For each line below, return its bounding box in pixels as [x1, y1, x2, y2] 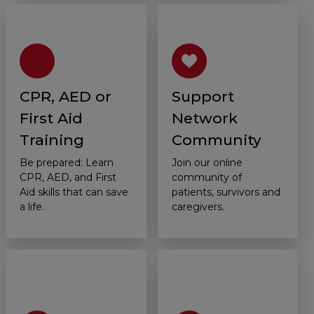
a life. [20, 200, 44, 214]
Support [171, 88, 234, 106]
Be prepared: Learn [20, 156, 114, 170]
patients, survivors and [171, 186, 280, 199]
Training [20, 131, 84, 149]
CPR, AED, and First [20, 171, 116, 184]
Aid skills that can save [20, 186, 128, 199]
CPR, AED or [20, 88, 111, 106]
